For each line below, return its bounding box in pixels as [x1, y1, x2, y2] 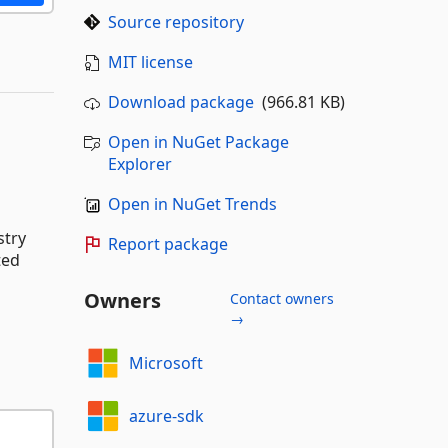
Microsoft [129, 351, 203, 374]
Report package [107, 233, 228, 255]
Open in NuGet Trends [107, 193, 277, 215]
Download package [107, 91, 254, 113]
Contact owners [229, 289, 334, 308]
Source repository [107, 11, 244, 33]
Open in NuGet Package [107, 131, 289, 153]
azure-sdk [129, 404, 204, 427]
